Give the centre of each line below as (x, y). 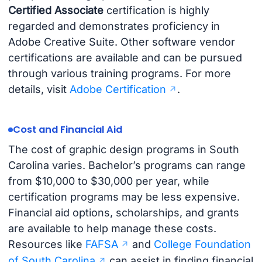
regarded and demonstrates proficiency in (114, 26)
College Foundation (202, 244)
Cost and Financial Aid (67, 130)
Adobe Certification (118, 89)
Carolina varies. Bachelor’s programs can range (127, 165)
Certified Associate (56, 11)
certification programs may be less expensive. (124, 196)
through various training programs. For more (119, 74)
